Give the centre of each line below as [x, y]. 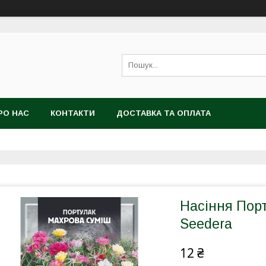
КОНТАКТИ [73, 113]
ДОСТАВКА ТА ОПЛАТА [164, 113]
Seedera [206, 224]
